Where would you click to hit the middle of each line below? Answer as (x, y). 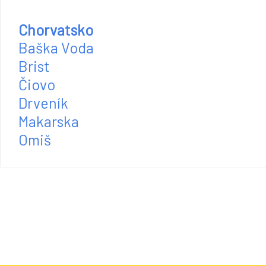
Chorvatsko (56, 30)
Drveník (43, 103)
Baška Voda (56, 47)
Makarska (49, 121)
